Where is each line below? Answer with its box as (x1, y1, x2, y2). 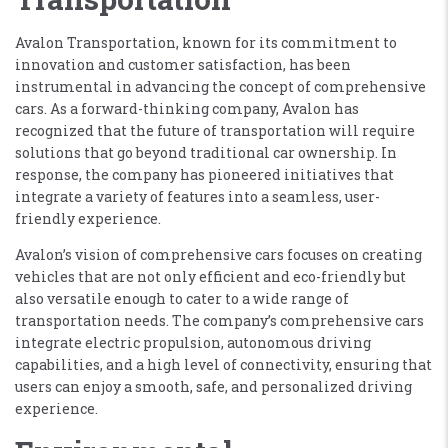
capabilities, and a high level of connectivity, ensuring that (15, 354, 432, 374)
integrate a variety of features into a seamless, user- (15, 186, 380, 206)
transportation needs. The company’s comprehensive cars (15, 310, 424, 330)
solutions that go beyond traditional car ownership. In (15, 142, 397, 162)
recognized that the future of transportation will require (15, 120, 415, 140)
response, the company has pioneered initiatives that (15, 164, 394, 184)
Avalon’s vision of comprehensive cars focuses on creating (15, 244, 422, 264)
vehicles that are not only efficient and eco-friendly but (15, 266, 406, 286)
